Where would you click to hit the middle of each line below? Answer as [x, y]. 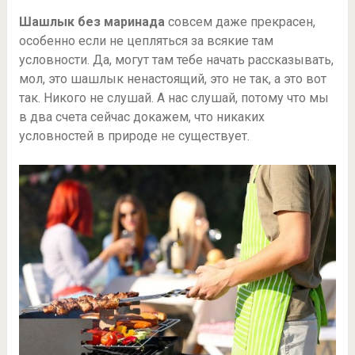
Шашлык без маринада [92, 22]
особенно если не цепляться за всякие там [146, 41]
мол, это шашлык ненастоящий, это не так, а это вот [172, 79]
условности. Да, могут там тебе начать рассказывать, [176, 60]
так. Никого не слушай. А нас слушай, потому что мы [174, 98]
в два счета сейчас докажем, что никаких [141, 117]
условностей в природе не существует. [134, 136]
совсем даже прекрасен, [240, 22]
